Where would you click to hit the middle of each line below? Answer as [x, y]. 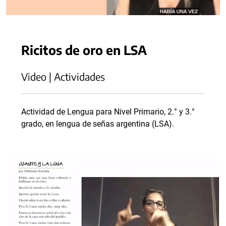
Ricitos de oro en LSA [84, 50]
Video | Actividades [63, 77]
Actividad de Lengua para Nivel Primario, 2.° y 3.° [108, 112]
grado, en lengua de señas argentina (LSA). [98, 124]
